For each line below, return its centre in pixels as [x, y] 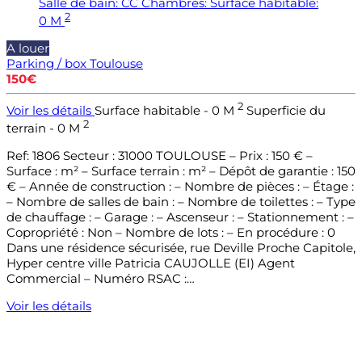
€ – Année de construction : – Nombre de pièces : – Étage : [180, 187]
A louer [28, 48]
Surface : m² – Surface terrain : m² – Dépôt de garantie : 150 [181, 171]
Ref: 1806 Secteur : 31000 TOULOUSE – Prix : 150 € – [160, 156]
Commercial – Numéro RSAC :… [101, 279]
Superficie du [286, 111]
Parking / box [46, 64]
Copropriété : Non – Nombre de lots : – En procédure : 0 [171, 233]
